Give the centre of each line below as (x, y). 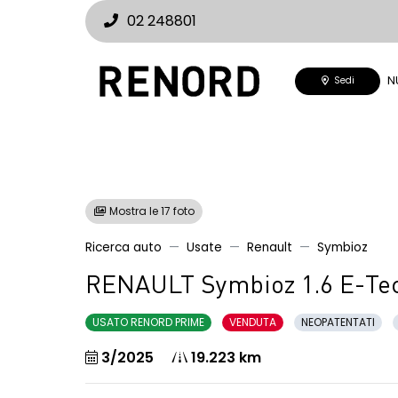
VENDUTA (253, 322)
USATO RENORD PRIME (148, 322)
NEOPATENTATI (338, 322)
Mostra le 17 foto (151, 211)
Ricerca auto (123, 247)
